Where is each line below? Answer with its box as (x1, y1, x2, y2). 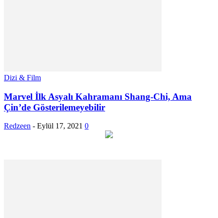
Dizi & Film (4, 73, 41, 82)
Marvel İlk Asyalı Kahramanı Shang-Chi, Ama (4, 91, 192, 102)
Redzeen (4, 122, 31, 130)
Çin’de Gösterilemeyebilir (4, 102, 105, 112)
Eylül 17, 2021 (37, 122, 83, 130)
